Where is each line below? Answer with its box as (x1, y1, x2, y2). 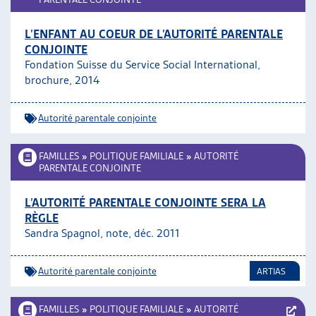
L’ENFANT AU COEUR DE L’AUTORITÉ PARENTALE (25, 27, 283, 41)
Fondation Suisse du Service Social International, (25, 58, 260, 71)
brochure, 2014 (25, 73, 99, 87)
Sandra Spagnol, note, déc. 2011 (25, 226, 180, 240)
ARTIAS (257, 266, 286, 276)
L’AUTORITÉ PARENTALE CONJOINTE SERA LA (25, 195, 266, 209)
